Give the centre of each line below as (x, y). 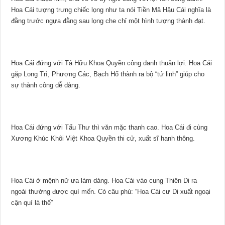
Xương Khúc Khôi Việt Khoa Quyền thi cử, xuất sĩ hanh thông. (103, 139)
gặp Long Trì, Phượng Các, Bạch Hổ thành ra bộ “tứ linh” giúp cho (108, 74)
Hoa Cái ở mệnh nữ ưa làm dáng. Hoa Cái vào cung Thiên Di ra (104, 181)
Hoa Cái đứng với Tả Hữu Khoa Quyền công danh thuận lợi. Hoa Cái (112, 63)
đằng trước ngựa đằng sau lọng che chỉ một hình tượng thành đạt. (108, 21)
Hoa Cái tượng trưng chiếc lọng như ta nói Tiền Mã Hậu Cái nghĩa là (111, 10)
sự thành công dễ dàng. (46, 85)
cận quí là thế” (32, 203)
